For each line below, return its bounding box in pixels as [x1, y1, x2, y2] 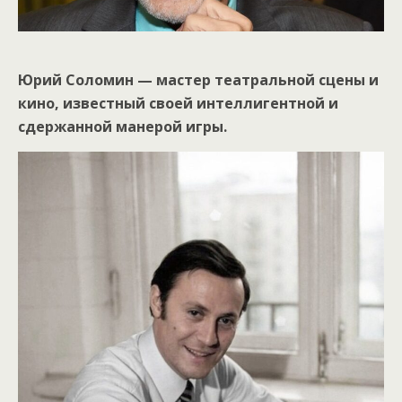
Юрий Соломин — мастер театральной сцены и [18, 69, 379, 90]
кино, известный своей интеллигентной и [18, 92, 338, 113]
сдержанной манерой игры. [18, 116, 227, 136]
